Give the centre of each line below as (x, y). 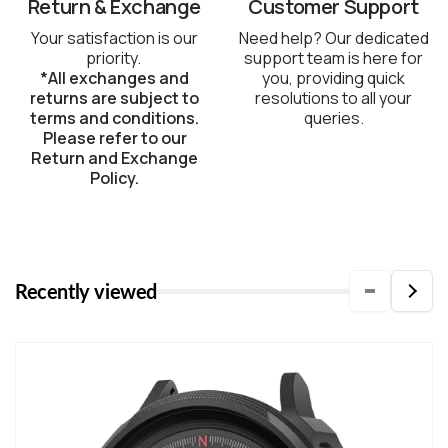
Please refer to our (114, 138)
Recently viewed (86, 291)
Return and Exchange (114, 158)
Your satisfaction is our (114, 38)
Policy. (114, 178)
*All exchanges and (114, 78)
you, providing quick (333, 78)
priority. (114, 58)
